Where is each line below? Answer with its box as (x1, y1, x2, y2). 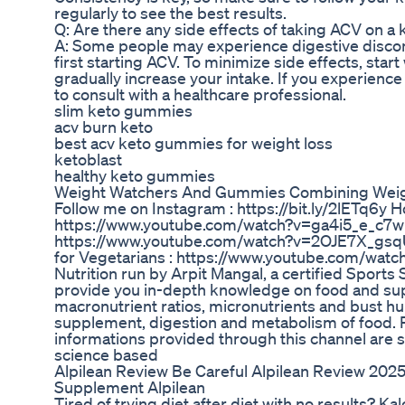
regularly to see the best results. (54, 3, 287, 24)
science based (54, 344, 158, 365)
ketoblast (54, 149, 122, 170)
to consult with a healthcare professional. (54, 84, 346, 105)
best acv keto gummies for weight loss (54, 133, 333, 154)
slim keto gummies (54, 100, 193, 121)
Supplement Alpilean (54, 377, 205, 398)
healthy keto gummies (54, 165, 215, 186)
